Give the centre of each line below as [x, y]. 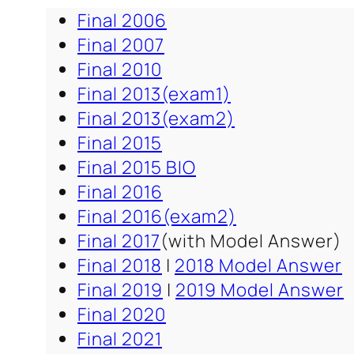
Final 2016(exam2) [157, 216]
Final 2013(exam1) [154, 93]
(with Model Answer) [251, 240]
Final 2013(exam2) [156, 118]
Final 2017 [119, 240]
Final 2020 [122, 314]
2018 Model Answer [258, 265]
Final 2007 [121, 44]
